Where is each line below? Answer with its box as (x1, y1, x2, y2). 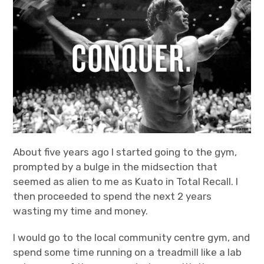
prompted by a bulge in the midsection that (13, 160, 218, 173)
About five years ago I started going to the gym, (13, 146, 237, 158)
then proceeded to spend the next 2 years (13, 190, 212, 202)
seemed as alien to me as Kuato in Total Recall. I (13, 175, 239, 187)
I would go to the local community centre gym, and (13, 231, 250, 243)
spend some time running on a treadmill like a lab (13, 246, 242, 258)
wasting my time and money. (13, 204, 148, 217)
